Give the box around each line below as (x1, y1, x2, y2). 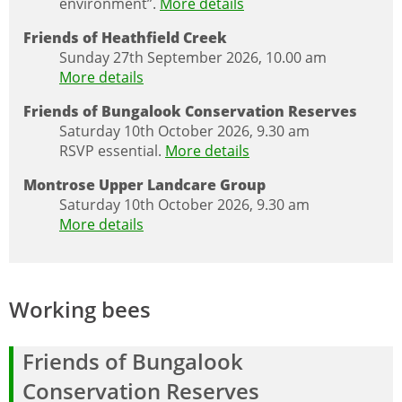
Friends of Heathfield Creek (23, 27, 227, 48)
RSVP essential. (59, 140, 165, 161)
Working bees (9, 293, 151, 324)
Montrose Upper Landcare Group (23, 174, 266, 195)
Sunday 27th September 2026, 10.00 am (59, 47, 327, 67)
